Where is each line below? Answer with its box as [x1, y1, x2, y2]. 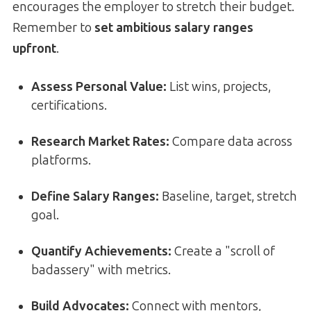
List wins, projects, [167, 78, 271, 94]
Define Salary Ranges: [31, 188, 159, 204]
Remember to [12, 19, 94, 35]
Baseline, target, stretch [159, 188, 297, 204]
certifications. [31, 97, 107, 113]
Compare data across [169, 133, 292, 149]
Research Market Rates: [31, 133, 169, 149]
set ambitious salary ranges [94, 19, 253, 35]
